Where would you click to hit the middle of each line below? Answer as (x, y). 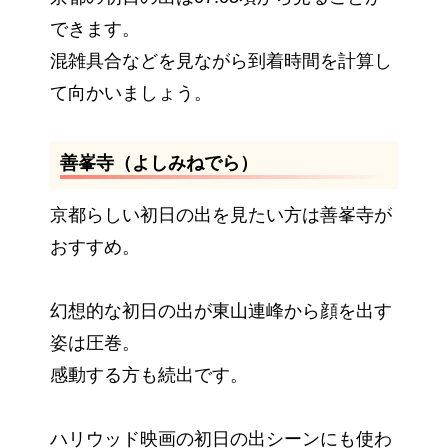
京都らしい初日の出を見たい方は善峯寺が (221, 215)
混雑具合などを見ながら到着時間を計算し (221, 61)
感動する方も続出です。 (149, 375)
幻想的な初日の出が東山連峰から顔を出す (221, 311)
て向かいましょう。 (131, 93)
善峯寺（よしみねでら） (159, 163)
